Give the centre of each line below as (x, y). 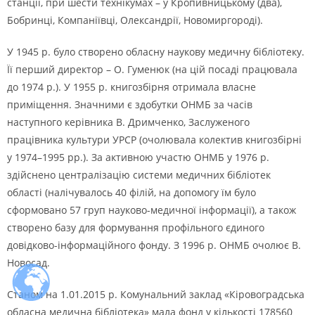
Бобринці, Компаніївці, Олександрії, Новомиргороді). (135, 20)
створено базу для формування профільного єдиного (136, 227)
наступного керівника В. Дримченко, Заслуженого (128, 122)
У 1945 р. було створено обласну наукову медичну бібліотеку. (156, 52)
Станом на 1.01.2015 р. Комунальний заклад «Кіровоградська (156, 294)
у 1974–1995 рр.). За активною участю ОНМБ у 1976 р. (138, 157)
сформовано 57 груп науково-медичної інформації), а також (152, 210)
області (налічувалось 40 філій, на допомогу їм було (131, 192)
